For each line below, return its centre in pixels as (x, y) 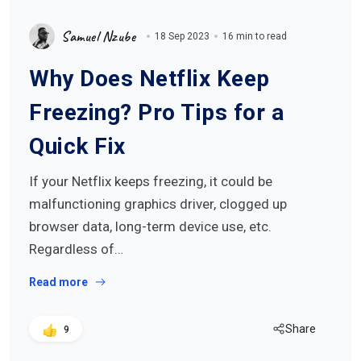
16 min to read (255, 36)
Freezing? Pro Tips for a (156, 112)
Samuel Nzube (98, 36)
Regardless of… (76, 249)
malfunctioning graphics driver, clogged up (158, 204)
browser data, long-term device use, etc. (150, 226)
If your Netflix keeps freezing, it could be (151, 181)
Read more (58, 282)
